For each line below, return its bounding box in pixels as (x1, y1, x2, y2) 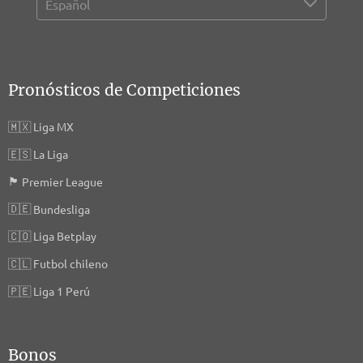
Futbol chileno (33, 256, 108, 271)
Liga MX (33, 119, 74, 135)
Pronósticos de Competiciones (8, 80, 241, 100)
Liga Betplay (33, 228, 96, 244)
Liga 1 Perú (33, 283, 90, 298)
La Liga (33, 147, 68, 162)
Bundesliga (33, 201, 90, 216)
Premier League (22, 173, 103, 189)
